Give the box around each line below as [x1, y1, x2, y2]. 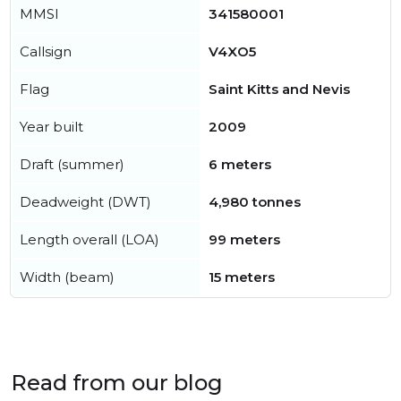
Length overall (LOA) [20, 231, 159, 248]
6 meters [209, 156, 271, 173]
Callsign [20, 43, 72, 60]
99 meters [209, 231, 280, 248]
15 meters [209, 269, 275, 286]
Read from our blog [11, 370, 223, 396]
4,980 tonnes [209, 193, 301, 210]
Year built [20, 118, 83, 135]
